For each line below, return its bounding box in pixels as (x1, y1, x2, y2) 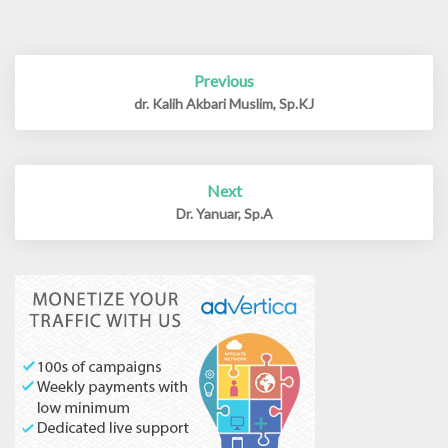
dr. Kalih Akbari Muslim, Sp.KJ (134, 95, 314, 112)
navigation (15, 95, 129, 120)
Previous (194, 71, 254, 90)
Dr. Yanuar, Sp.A (175, 205, 273, 222)
